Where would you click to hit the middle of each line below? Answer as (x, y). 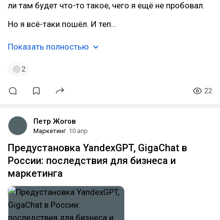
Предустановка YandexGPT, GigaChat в (97, 148)
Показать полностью (48, 47)
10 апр (78, 131)
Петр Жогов (55, 121)
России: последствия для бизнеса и (92, 161)
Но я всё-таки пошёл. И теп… (62, 24)
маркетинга (35, 173)
